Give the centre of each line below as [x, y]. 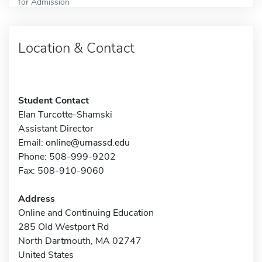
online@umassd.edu [88, 142]
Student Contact [54, 100]
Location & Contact [76, 48]
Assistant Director [56, 128]
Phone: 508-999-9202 [67, 156]
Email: [32, 142]
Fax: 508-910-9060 [61, 170]
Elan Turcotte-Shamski [65, 114]
